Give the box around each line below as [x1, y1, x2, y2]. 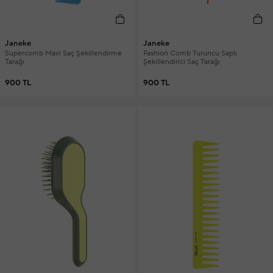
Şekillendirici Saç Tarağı [143, 57, 220, 67]
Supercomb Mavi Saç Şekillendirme [5, 49, 122, 58]
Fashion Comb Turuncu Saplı [143, 49, 237, 58]
